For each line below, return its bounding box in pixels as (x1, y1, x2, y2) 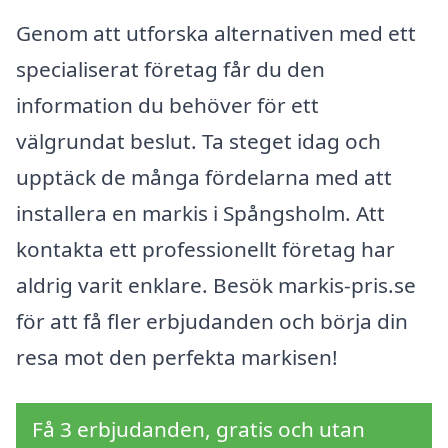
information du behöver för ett (16, 91, 319, 120)
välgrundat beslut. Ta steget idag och (16, 127, 381, 156)
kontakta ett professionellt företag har (16, 235, 395, 264)
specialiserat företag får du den (16, 55, 325, 84)
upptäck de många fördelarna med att (16, 163, 392, 192)
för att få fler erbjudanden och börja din (16, 307, 408, 336)
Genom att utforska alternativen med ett (16, 19, 416, 48)
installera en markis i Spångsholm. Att (16, 199, 385, 228)
